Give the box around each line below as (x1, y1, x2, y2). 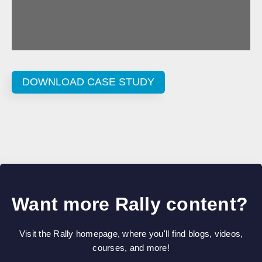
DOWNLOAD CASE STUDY (22, 75, 154, 88)
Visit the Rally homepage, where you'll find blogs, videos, (19, 228, 243, 239)
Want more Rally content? (12, 193, 248, 215)
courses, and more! (92, 242, 170, 253)
